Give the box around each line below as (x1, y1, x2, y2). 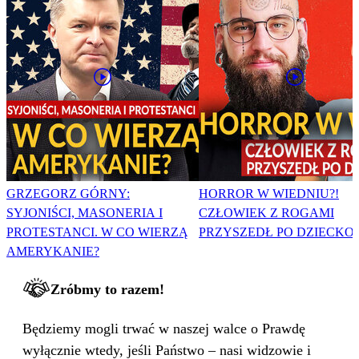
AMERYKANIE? (6, 244, 99, 259)
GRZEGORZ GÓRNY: (6, 187, 130, 201)
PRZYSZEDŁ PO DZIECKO (199, 225, 354, 240)
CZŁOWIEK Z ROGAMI (199, 206, 334, 220)
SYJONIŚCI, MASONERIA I (6, 206, 163, 220)
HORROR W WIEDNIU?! (199, 187, 339, 201)
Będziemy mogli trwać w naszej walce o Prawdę (22, 321, 305, 337)
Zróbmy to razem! (50, 281, 164, 298)
